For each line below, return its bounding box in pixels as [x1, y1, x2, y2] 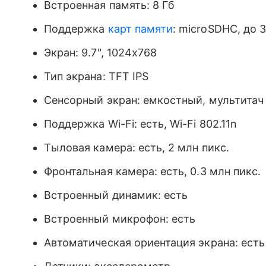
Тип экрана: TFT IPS [44, 70, 149, 83]
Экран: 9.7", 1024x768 [44, 46, 157, 59]
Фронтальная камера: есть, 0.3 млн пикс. [44, 165, 261, 178]
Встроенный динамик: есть [44, 189, 188, 201]
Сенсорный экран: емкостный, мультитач [44, 94, 264, 106]
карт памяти [107, 23, 173, 35]
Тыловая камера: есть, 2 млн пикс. [44, 141, 229, 154]
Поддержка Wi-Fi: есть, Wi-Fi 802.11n [44, 118, 237, 130]
